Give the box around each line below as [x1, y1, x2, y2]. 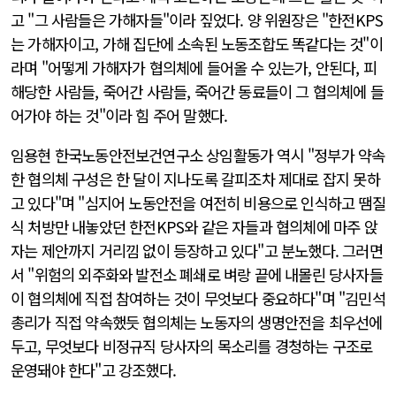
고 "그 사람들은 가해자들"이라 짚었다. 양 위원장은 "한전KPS [11, 9, 384, 32]
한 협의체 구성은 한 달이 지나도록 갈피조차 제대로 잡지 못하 [11, 167, 380, 190]
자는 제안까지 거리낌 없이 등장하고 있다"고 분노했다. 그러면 [11, 239, 383, 262]
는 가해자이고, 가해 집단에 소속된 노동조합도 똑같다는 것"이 [11, 33, 383, 56]
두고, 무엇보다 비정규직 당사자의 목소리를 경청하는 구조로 [11, 334, 373, 357]
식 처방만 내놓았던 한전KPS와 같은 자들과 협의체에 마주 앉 [11, 215, 377, 238]
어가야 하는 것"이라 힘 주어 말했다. [11, 104, 232, 127]
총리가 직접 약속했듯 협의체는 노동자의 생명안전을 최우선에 [11, 310, 383, 333]
